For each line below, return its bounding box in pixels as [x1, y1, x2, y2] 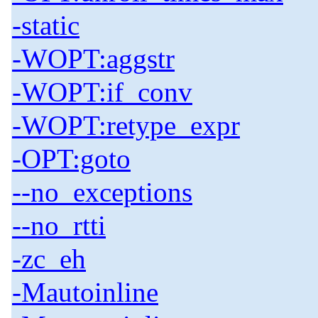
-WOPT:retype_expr [12, 110, 240, 141]
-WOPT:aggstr [12, 43, 175, 75]
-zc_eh [12, 243, 86, 275]
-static [12, 10, 79, 41]
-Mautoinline [12, 277, 158, 308]
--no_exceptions [12, 177, 192, 208]
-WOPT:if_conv [12, 77, 192, 108]
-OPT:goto [12, 143, 131, 175]
